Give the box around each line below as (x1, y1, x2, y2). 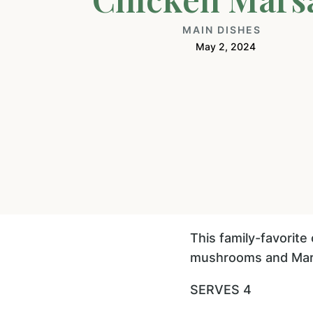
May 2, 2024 (195, 40, 256, 52)
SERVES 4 (190, 282, 252, 297)
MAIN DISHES (182, 24, 262, 36)
